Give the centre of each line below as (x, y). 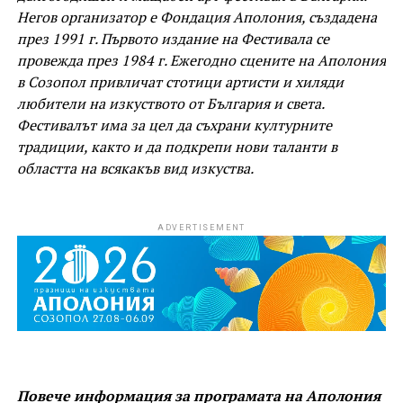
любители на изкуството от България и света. (170, 103)
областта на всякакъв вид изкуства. (136, 168)
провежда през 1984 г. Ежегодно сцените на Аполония (201, 60)
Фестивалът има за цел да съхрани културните (174, 125)
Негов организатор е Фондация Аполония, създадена (197, 17)
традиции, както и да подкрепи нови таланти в (177, 146)
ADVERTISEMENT (201, 227)
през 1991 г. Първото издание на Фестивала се (173, 38)
